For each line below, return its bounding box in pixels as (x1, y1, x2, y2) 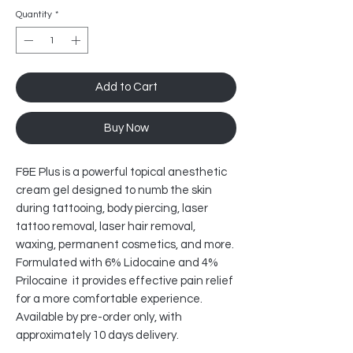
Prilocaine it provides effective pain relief (16, 275, 233, 288)
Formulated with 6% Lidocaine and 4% (16, 257, 218, 269)
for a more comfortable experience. (16, 293, 203, 306)
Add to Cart (95, 81, 158, 94)
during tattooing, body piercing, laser (16, 203, 208, 215)
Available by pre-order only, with (16, 311, 182, 324)
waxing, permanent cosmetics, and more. (16, 239, 234, 251)
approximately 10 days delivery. (16, 329, 179, 342)
